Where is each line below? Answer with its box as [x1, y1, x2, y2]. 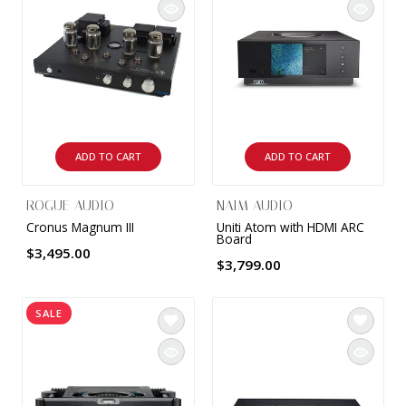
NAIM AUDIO [216, 197, 293, 214]
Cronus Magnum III [26, 217, 135, 236]
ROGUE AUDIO [26, 197, 115, 214]
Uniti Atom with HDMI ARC [216, 217, 364, 236]
